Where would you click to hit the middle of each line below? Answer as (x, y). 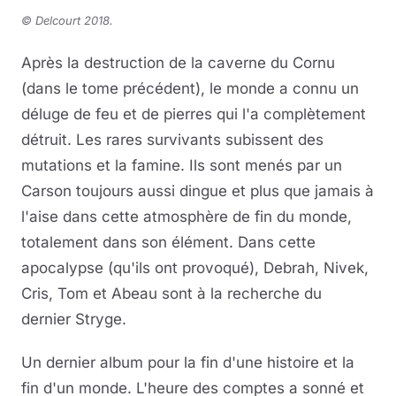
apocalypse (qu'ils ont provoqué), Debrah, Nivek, (197, 267)
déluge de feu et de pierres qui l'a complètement (194, 114)
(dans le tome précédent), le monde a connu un (190, 88)
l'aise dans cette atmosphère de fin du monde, (187, 216)
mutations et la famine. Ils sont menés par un (182, 165)
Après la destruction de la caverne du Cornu (178, 62)
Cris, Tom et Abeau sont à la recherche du (171, 293)
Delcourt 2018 (72, 20)
